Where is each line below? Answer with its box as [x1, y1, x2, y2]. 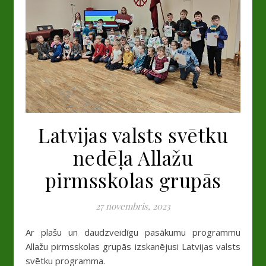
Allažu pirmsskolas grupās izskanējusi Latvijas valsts [26, 240, 240, 253]
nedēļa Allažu [72, 144, 194, 171]
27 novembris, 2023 [96, 200, 170, 213]
